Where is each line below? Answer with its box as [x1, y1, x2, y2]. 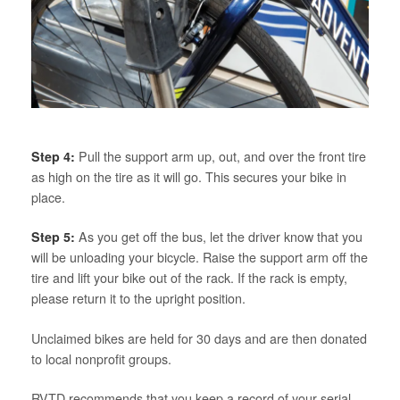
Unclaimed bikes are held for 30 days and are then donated [31, 329, 367, 347]
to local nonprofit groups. [31, 349, 171, 368]
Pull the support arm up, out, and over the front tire [75, 146, 366, 165]
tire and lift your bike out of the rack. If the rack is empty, [31, 269, 347, 287]
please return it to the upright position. [31, 289, 246, 308]
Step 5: [31, 228, 75, 246]
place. [31, 187, 65, 206]
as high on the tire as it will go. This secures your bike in [31, 167, 346, 186]
